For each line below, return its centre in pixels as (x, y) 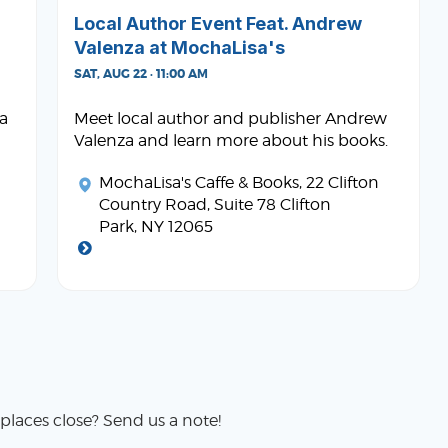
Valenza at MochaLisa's (179, 47)
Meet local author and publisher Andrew (230, 118)
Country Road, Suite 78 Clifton (215, 204)
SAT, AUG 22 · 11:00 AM (141, 73)
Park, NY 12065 (156, 226)
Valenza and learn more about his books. (231, 140)
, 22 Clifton (339, 182)
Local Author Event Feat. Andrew (218, 23)
